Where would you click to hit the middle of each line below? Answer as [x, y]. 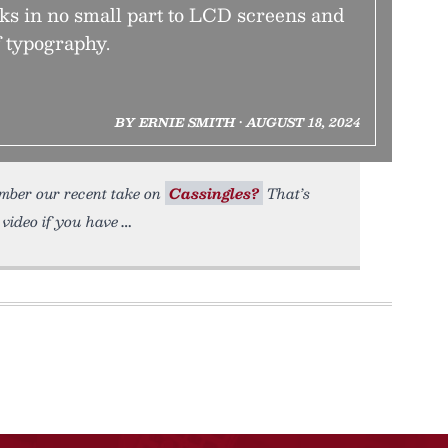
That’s [286, 193]
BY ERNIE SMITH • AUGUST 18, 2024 [237, 122]
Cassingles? [214, 193]
